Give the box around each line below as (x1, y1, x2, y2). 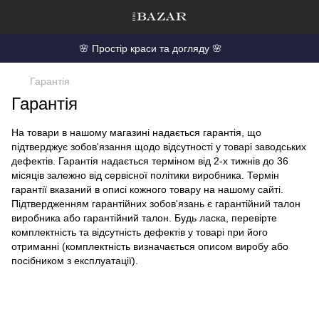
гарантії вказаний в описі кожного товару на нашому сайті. (11, 184, 283, 195)
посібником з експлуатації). (11, 255, 138, 266)
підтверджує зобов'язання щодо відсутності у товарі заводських (11, 141, 306, 152)
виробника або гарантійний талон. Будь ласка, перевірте (11, 212, 277, 224)
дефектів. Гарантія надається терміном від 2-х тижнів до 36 (11, 155, 288, 167)
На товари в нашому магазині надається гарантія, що (11, 127, 261, 138)
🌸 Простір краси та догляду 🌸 (79, 43, 222, 54)
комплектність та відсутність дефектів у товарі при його (11, 226, 268, 238)
